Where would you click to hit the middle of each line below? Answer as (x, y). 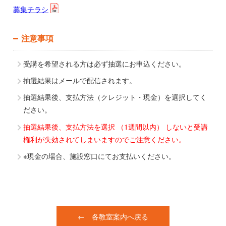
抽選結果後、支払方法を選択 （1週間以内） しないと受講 (116, 126)
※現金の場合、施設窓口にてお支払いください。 (100, 156)
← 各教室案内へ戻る (113, 216)
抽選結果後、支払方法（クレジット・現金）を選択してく (115, 97)
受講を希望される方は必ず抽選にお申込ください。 (105, 63)
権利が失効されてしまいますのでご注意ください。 (105, 139)
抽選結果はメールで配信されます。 (80, 80)
